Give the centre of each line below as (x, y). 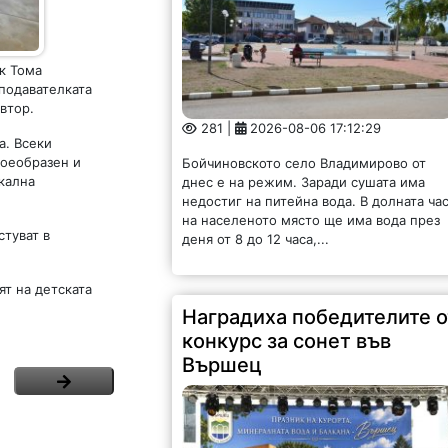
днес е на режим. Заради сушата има (304, 182)
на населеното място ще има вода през (311, 220)
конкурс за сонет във (287, 341)
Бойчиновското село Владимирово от (304, 163)
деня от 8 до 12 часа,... (256, 239)
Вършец (222, 365)
